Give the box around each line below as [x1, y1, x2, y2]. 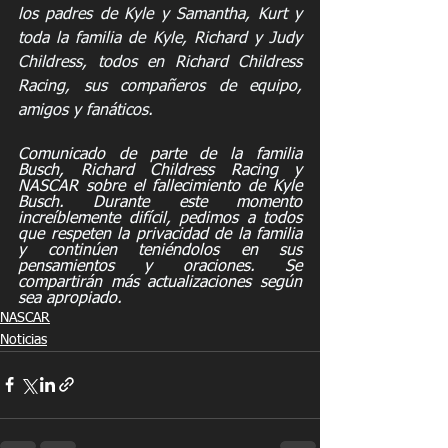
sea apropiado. [18, 290, 122, 307]
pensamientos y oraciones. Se [18, 258, 302, 275]
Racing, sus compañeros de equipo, [18, 78, 302, 95]
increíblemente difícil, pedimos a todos [18, 210, 302, 227]
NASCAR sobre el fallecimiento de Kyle [18, 178, 302, 195]
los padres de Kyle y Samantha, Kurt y [18, 6, 302, 23]
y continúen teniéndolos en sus [18, 242, 302, 259]
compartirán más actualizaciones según [18, 274, 302, 291]
